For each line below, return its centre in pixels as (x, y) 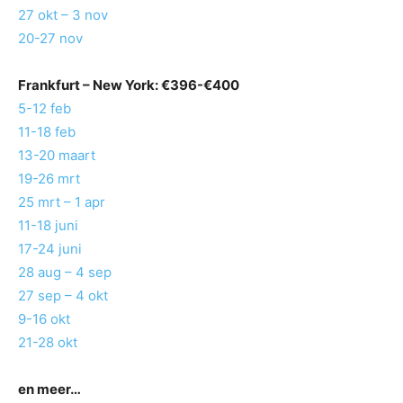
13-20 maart (57, 156)
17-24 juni (50, 249)
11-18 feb (47, 132)
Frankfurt (49, 85)
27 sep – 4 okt (63, 296)
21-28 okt (48, 343)
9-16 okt (44, 319)
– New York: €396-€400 (160, 85)
